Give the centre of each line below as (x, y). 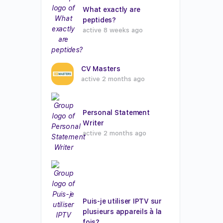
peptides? (99, 20)
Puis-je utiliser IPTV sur (122, 201)
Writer (93, 123)
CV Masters (101, 69)
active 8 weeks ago (113, 30)
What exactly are (112, 9)
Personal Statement (116, 112)
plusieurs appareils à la (122, 211)
